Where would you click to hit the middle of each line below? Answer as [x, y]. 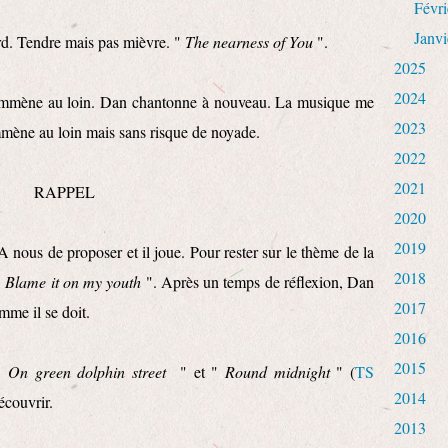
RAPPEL [64, 191]
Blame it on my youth [75, 281]
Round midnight [277, 371]
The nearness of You [249, 41]
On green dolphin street [86, 371]
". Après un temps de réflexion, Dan [260, 281]
